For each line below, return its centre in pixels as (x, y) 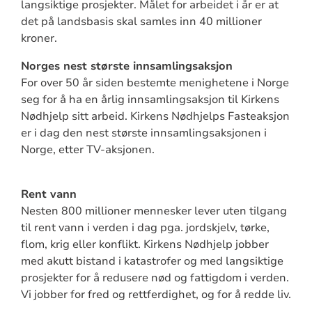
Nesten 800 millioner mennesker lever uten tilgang (154, 211)
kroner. (40, 38)
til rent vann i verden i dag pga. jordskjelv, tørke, (145, 227)
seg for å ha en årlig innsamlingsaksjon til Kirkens (150, 99)
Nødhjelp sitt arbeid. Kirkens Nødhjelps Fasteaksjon (155, 116)
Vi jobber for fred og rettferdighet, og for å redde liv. (156, 294)
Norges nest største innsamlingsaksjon (126, 66)
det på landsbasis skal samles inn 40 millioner (141, 21)
